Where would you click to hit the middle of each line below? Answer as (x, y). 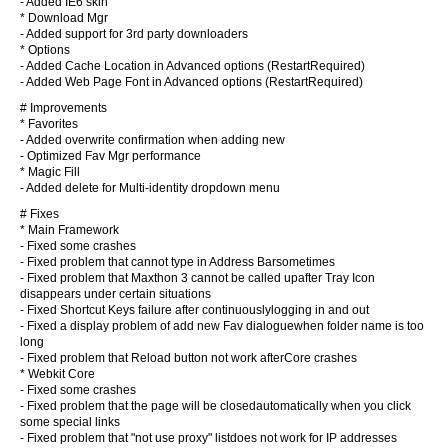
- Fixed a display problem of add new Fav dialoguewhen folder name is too (222, 326)
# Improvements (63, 108)
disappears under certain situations (115, 294)
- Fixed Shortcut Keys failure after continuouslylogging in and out (194, 310)
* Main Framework (69, 230)
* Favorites (49, 124)
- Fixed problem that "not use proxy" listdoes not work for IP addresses (208, 438)
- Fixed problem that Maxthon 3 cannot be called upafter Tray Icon (197, 278)
